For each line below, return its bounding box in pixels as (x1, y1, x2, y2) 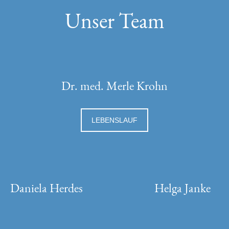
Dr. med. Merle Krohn (61, 77, 168, 94)
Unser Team (64, 7, 165, 35)
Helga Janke (154, 180, 211, 196)
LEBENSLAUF (91, 116, 138, 124)
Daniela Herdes (10, 180, 83, 196)
